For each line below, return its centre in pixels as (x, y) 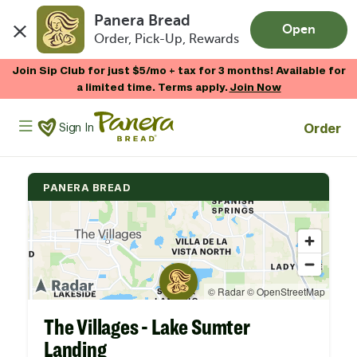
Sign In (76, 127)
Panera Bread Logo (129, 116)
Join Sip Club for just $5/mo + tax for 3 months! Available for (178, 70)
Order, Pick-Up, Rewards (167, 39)
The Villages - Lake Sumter (147, 327)
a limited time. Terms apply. (153, 87)
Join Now (255, 87)
